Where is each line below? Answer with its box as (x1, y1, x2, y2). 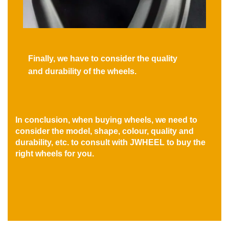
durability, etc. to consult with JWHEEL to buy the (15, 138, 205, 147)
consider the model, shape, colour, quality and (15, 127, 194, 136)
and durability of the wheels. (28, 67, 136, 76)
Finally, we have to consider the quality (28, 54, 177, 63)
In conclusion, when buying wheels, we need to (15, 116, 197, 125)
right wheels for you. (15, 149, 94, 158)
